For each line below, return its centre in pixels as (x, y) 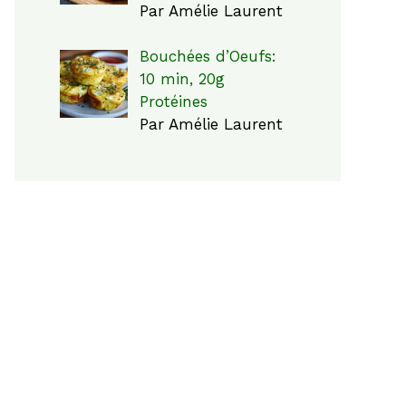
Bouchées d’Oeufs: (208, 56)
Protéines (173, 101)
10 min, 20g (182, 79)
